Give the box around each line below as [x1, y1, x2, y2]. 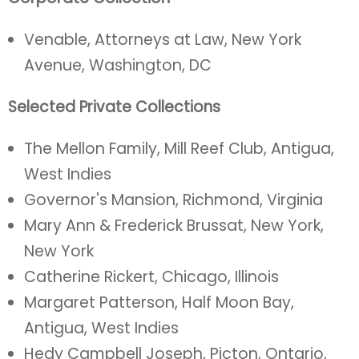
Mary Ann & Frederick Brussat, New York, [24, 215, 324, 236]
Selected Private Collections [8, 96, 220, 118]
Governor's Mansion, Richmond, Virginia [24, 189, 323, 211]
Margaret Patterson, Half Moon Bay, [24, 292, 294, 313]
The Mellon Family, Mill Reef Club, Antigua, [24, 138, 334, 159]
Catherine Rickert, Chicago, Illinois [24, 266, 279, 288]
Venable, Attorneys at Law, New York [24, 29, 301, 50]
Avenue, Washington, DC [24, 54, 212, 76]
